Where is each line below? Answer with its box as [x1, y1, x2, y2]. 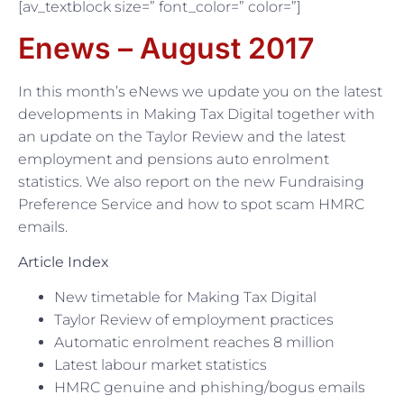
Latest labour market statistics [54, 356, 267, 374]
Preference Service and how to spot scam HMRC [18, 195, 364, 213]
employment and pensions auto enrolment [18, 150, 329, 168]
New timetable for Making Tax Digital [54, 289, 317, 307]
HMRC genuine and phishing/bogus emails [54, 379, 365, 397]
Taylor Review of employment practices [54, 311, 334, 329]
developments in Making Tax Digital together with [18, 105, 375, 123]
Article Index [18, 252, 109, 271]
